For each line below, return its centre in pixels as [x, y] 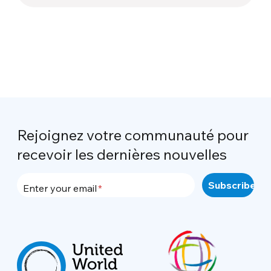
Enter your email [60, 188]
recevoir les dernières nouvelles [122, 155]
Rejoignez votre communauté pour [133, 135]
